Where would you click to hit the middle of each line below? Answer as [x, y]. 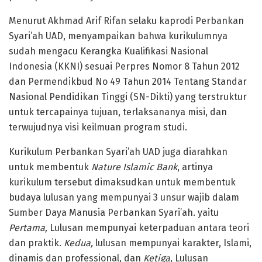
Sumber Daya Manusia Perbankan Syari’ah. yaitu [114, 212]
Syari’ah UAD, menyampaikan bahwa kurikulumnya [118, 36]
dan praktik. [36, 243]
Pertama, [29, 227]
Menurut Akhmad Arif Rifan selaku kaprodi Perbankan [126, 20]
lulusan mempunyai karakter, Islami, [173, 243]
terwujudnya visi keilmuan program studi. [98, 127]
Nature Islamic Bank [134, 167]
